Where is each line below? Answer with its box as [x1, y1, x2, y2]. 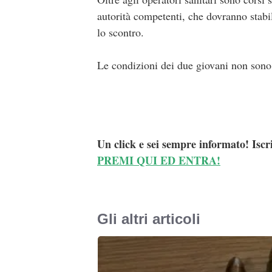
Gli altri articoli [97, 211, 200, 228]
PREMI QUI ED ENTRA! [97, 152, 220, 169]
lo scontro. [97, 25, 144, 40]
